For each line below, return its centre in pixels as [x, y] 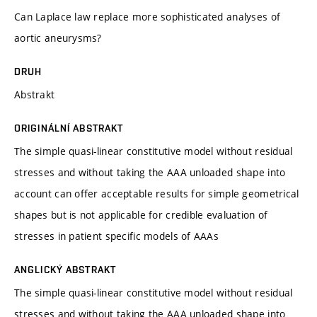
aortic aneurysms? [58, 38]
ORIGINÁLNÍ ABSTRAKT [69, 128]
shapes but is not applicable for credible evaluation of [141, 214]
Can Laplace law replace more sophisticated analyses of [148, 16]
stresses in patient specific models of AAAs [117, 236]
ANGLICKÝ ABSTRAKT [65, 269]
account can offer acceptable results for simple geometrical [157, 193]
